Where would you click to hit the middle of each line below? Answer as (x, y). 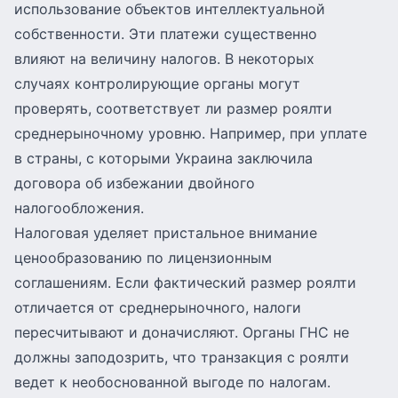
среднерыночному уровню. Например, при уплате (191, 133)
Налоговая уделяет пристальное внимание (166, 233)
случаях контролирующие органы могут (157, 84)
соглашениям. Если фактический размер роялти (185, 283)
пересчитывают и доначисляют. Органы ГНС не (182, 332)
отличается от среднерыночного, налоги (158, 307)
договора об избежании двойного (135, 183)
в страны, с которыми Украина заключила (163, 158)
